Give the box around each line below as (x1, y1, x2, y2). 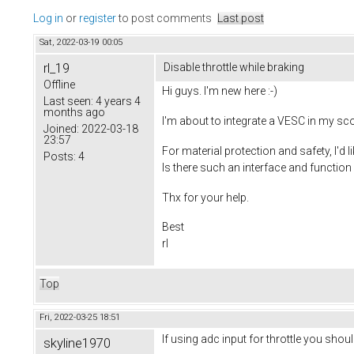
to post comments (116, 12, 212, 25)
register (79, 12, 116, 25)
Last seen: (43, 95, 93, 108)
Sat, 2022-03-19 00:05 (40, 37, 122, 48)
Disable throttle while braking (164, 61, 304, 74)
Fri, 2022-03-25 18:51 (40, 312, 120, 323)
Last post (217, 12, 264, 25)
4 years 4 (93, 95, 141, 108)
